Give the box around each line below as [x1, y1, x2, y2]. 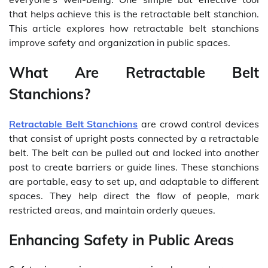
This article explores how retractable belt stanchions [9, 22, 259, 34]
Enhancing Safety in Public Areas [9, 230, 234, 249]
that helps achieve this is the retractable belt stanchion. [9, 7, 259, 20]
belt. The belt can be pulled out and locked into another [9, 146, 259, 159]
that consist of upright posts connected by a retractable [9, 132, 259, 144]
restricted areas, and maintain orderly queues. [9, 203, 215, 216]
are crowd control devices [141, 117, 260, 130]
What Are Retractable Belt [9, 63, 259, 81]
